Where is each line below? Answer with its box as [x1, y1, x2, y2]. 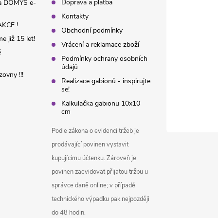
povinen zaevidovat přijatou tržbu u [52, 167, 148, 176]
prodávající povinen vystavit [52, 140, 129, 149]
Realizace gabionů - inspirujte [61, 76, 151, 86]
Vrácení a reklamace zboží [61, 39, 140, 49]
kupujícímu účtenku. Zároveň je [52, 153, 137, 163]
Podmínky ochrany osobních [61, 54, 148, 63]
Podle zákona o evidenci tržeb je [52, 126, 140, 135]
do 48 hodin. [52, 208, 86, 217]
